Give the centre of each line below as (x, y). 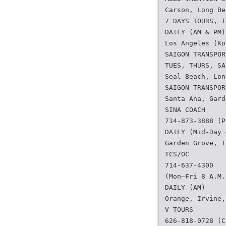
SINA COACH (185, 110)
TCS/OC (177, 154)
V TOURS (179, 210)
